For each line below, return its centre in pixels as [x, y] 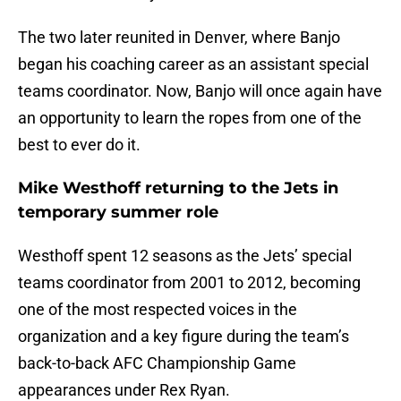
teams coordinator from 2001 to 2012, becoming [189, 283]
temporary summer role [118, 213]
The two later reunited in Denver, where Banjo [179, 38]
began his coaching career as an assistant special [193, 64]
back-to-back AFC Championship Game [157, 363]
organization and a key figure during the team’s [183, 337]
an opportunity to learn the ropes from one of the [190, 118]
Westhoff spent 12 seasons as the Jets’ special [185, 256]
